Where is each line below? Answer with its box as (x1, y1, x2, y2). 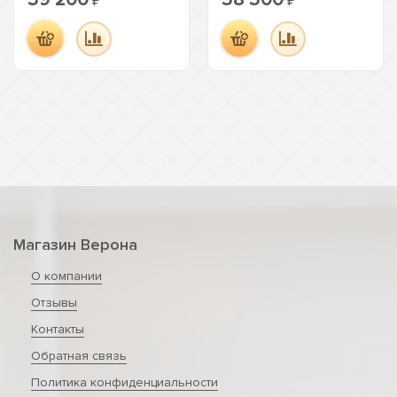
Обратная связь (31, 348, 127, 363)
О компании (31, 269, 102, 284)
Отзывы (31, 295, 77, 310)
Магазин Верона (13, 235, 137, 254)
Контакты (31, 322, 84, 337)
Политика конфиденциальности (31, 375, 218, 390)
